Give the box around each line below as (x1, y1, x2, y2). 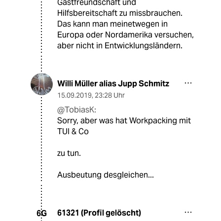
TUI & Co (57, 126, 89, 137)
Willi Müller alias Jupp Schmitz (57, 78, 169, 89)
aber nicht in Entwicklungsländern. (57, 40, 183, 51)
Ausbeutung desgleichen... (57, 170, 154, 181)
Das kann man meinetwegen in (57, 19, 168, 30)
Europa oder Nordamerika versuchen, (57, 30, 194, 40)
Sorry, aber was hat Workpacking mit (57, 115, 191, 126)
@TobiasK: (57, 105, 96, 115)
